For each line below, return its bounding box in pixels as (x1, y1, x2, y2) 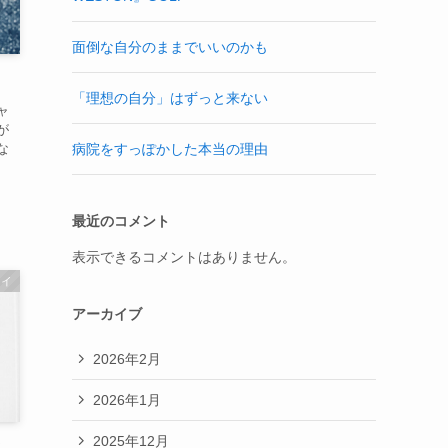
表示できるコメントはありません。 (72, 249, 296, 265)
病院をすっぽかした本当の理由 (72, 141, 268, 157)
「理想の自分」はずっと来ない (72, 90, 268, 106)
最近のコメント (72, 213, 170, 229)
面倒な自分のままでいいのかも (72, 39, 268, 55)
